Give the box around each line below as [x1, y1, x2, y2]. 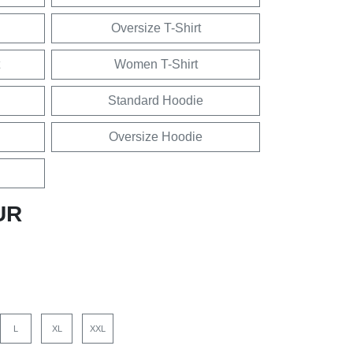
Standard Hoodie [108, 94, 203, 107]
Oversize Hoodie [109, 130, 203, 143]
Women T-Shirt [113, 58, 198, 71]
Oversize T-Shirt [110, 21, 201, 35]
